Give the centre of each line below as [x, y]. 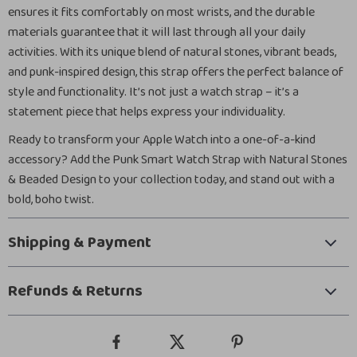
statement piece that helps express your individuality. [147, 112]
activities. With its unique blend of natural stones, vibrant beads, [172, 52]
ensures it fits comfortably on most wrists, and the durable [161, 12]
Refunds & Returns [75, 291]
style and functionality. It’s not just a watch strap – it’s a [153, 92]
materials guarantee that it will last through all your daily [157, 32]
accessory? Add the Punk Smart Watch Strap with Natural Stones [178, 160]
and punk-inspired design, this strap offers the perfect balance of [176, 72]
